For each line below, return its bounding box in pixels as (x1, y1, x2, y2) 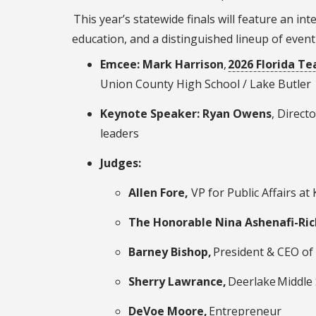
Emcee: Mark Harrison (100, 56, 224, 72)
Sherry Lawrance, (128, 273, 226, 289)
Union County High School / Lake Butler (100, 75, 312, 92)
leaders (100, 125, 140, 141)
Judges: (100, 154, 141, 171)
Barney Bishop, (128, 243, 212, 260)
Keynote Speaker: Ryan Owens (100, 105, 272, 121)
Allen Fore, (128, 184, 191, 200)
